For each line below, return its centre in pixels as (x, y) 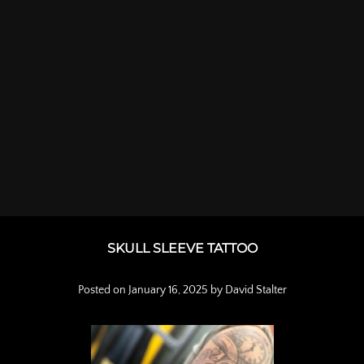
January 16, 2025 (168, 290)
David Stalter (256, 290)
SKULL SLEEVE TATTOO (182, 249)
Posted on (103, 290)
